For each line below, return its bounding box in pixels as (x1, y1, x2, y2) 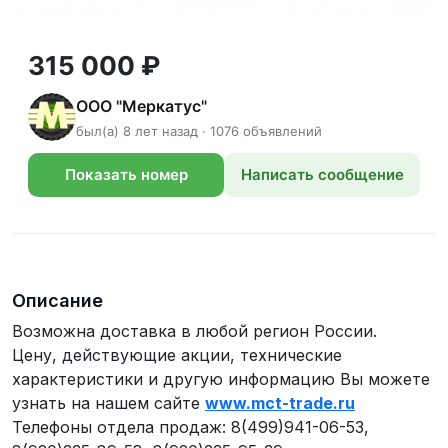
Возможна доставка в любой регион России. (12, 321, 377, 341)
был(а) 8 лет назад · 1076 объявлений (76, 122, 322, 139)
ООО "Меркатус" (76, 95, 207, 116)
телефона (89, 209, 163, 228)
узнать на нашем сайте (12, 393, 205, 413)
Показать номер (64, 165, 188, 184)
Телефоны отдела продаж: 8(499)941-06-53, (12, 417, 369, 437)
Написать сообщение (240, 165, 404, 184)
